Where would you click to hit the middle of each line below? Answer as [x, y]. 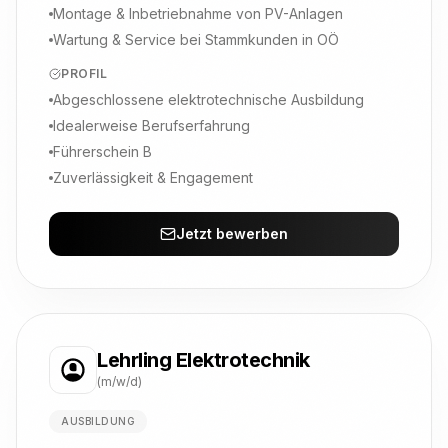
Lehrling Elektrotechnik [203, 360]
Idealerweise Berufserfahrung [151, 125]
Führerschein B [102, 151]
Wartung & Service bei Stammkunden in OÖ [196, 39]
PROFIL [84, 73]
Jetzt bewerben [232, 233]
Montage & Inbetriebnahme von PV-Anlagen [198, 13]
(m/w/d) [119, 381]
